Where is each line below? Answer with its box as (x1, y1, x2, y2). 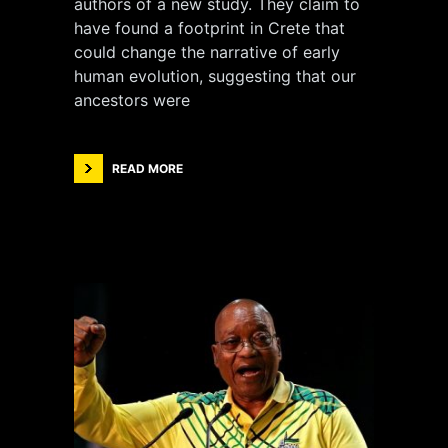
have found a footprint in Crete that (74, 18, 345, 38)
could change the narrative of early (74, 42, 340, 62)
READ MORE (112, 161, 183, 176)
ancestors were (74, 90, 190, 110)
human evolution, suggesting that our (74, 66, 356, 86)
